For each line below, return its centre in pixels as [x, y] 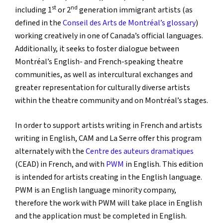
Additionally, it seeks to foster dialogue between [97, 49]
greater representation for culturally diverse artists [103, 88]
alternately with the [50, 151]
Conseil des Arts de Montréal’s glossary [129, 23]
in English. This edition [164, 164]
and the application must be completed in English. [101, 216]
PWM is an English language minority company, [96, 190]
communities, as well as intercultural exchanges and [104, 75]
